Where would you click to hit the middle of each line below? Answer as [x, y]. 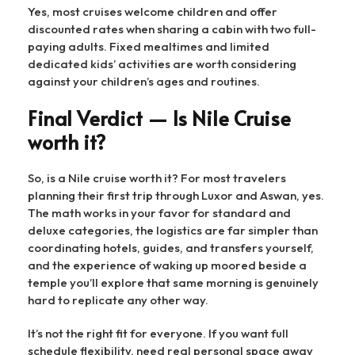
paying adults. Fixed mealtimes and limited [149, 46]
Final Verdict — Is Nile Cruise [159, 117]
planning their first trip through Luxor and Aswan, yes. [176, 195]
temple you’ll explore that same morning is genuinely [173, 282]
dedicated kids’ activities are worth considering [162, 63]
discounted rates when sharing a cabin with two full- [172, 29]
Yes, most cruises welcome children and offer [153, 11]
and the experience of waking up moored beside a [167, 265]
